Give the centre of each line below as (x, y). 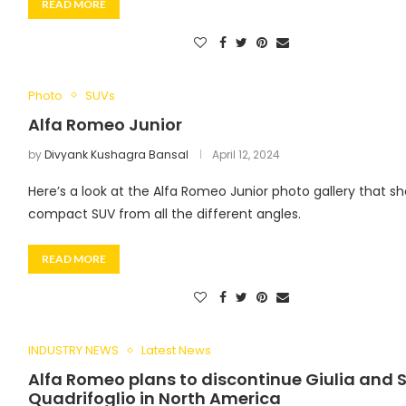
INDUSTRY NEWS (73, 351)
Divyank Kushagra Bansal (116, 154)
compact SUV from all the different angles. (164, 213)
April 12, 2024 (246, 154)
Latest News (176, 351)
